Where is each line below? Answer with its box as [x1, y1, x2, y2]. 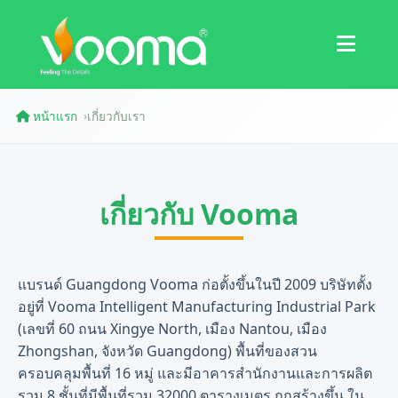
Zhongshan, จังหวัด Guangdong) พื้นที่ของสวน [18, 341, 317, 361]
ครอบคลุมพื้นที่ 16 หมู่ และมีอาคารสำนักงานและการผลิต [18, 363, 372, 383]
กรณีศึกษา [62, 75, 128, 94]
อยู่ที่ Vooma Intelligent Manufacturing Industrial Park [18, 297, 376, 316]
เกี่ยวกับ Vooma [99, 195, 298, 233]
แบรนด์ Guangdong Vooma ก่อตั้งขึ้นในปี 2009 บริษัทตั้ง [18, 275, 372, 294]
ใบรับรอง [62, 30, 119, 50]
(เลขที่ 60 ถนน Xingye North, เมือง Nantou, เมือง [18, 319, 327, 338]
